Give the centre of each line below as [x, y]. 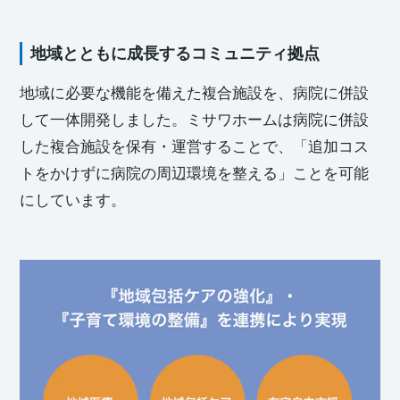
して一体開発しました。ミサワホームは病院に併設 [195, 119]
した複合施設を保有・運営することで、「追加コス [195, 146]
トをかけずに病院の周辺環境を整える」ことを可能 [195, 173]
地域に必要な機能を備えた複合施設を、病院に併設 [195, 92]
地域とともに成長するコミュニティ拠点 [175, 53]
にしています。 [73, 200]
